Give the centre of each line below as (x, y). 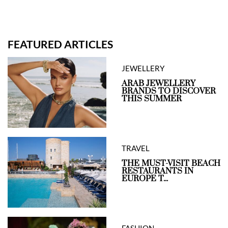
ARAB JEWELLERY (159, 84)
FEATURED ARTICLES (60, 44)
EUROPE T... (145, 179)
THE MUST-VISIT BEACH (171, 164)
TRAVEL (136, 148)
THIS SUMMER (152, 99)
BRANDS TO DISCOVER (169, 91)
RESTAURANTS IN (158, 171)
